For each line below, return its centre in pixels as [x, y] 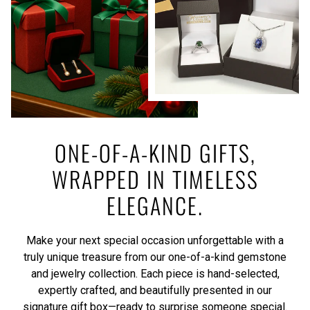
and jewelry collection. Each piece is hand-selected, [155, 273]
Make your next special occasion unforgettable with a [155, 240]
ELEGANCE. [155, 205]
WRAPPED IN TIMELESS [155, 179]
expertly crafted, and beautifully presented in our [155, 290]
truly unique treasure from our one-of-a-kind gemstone [155, 257]
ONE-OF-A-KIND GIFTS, [155, 152]
